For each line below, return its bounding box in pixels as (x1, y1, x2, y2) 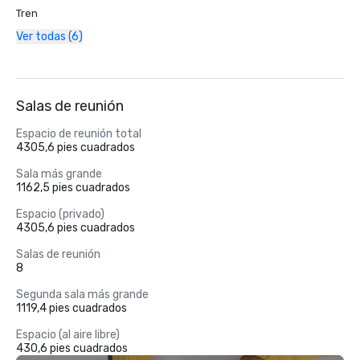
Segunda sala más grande (16, 288, 149, 301)
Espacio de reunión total (16, 127, 141, 141)
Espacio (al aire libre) (16, 328, 120, 342)
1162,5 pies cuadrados (16, 181, 130, 194)
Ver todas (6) (16, 30, 83, 43)
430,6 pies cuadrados (16, 342, 128, 355)
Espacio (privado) (16, 207, 104, 221)
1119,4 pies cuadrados (16, 301, 127, 315)
